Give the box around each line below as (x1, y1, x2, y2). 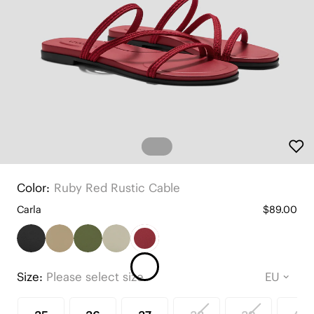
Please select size (46, 269, 144, 285)
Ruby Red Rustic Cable (53, 179, 180, 196)
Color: (16, 179, 50, 196)
